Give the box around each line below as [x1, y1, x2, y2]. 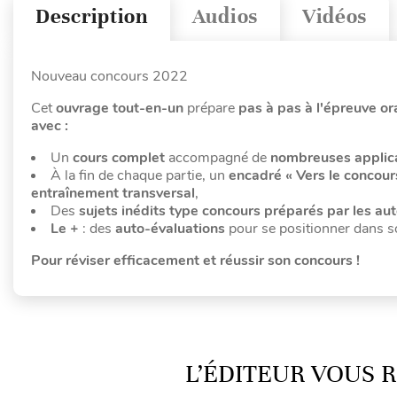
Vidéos [301, 4, 368, 30]
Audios [191, 4, 258, 30]
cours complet [69, 147, 168, 167]
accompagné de [168, 147, 267, 167]
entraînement [31, 183, 119, 203]
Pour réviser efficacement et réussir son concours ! [31, 250, 360, 270]
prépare [187, 97, 238, 118]
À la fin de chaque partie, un [51, 165, 229, 185]
